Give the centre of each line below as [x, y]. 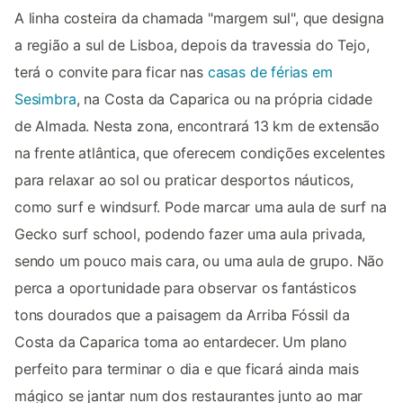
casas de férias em [270, 72]
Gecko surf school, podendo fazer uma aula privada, [190, 234]
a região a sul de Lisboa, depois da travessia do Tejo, [192, 45]
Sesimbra [45, 99]
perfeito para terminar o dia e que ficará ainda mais [187, 369]
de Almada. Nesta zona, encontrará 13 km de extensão [197, 126]
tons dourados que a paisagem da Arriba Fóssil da [182, 315]
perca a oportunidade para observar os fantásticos [185, 288]
